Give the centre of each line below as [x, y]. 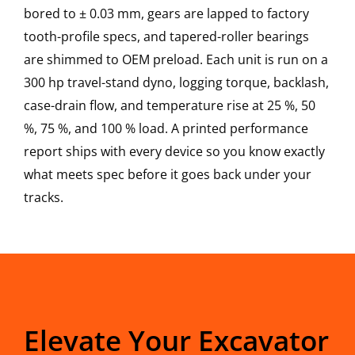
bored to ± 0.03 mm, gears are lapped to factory [166, 14]
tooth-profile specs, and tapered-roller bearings [166, 37]
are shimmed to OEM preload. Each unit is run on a [176, 60]
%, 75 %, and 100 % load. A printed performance [166, 129]
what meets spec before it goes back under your [168, 175]
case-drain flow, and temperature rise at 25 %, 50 [170, 106]
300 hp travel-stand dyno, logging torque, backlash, [176, 83]
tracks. [44, 198]
